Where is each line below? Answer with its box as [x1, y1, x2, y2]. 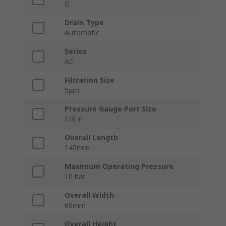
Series [65, 46, 87, 56]
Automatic [65, 28, 99, 38]
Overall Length [65, 133, 118, 143]
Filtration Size [65, 75, 115, 85]
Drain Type [65, 18, 104, 28]
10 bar [65, 172, 85, 182]
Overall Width [65, 190, 114, 200]
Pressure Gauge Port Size [65, 104, 156, 114]
